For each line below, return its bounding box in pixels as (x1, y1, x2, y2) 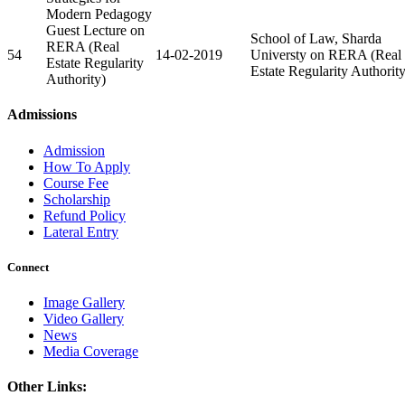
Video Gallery (43, 310, 124, 326)
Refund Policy (43, 207, 126, 223)
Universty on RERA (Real (250, 46, 401, 62)
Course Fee (43, 174, 108, 191)
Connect (7, 259, 49, 274)
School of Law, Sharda (250, 30, 381, 46)
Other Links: (7, 379, 87, 395)
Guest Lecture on (46, 22, 145, 38)
